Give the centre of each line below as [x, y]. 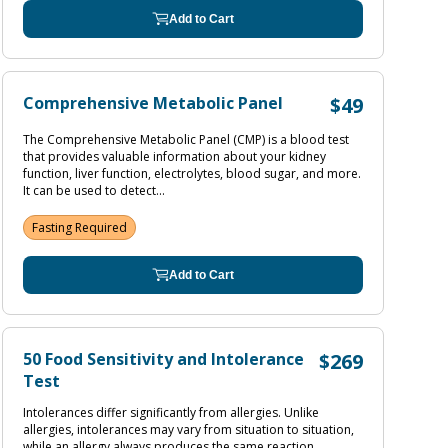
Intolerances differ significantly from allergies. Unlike [171, 412]
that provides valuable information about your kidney [174, 156]
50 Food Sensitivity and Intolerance [163, 359]
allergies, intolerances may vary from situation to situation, [188, 429]
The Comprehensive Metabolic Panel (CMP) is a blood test [186, 139]
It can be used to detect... [94, 190]
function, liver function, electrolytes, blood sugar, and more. [192, 173]
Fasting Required [79, 227]
